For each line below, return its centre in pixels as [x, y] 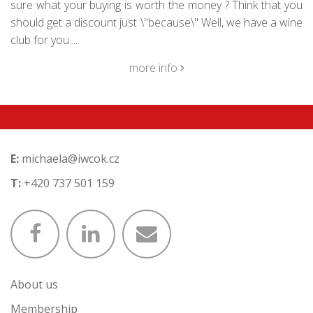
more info [154, 68]
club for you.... [44, 40]
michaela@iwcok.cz [71, 159]
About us [34, 285]
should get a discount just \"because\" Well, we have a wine [156, 23]
